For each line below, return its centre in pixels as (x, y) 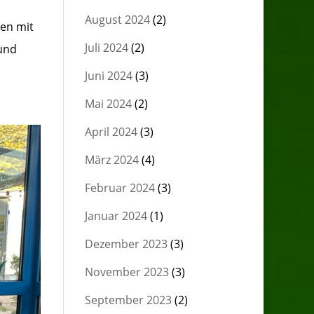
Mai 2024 (108, 104)
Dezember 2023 (126, 244)
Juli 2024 (106, 48)
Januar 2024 (116, 216)
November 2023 (127, 272)
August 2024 (117, 20)
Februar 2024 (120, 188)
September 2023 (128, 300)
